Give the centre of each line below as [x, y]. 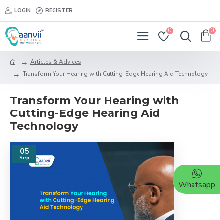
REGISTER [59, 10]
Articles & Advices [56, 62]
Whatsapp [197, 185]
